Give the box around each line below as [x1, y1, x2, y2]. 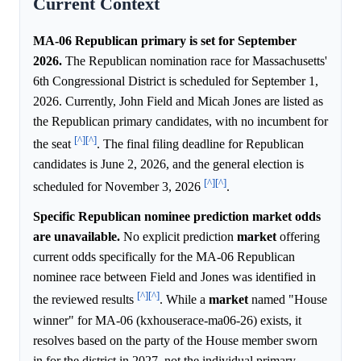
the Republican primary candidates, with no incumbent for [33, 114, 328, 128]
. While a [160, 293, 209, 307]
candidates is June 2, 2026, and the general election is [33, 157, 304, 172]
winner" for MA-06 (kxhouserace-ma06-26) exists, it [33, 313, 301, 327]
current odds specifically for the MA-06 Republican [33, 250, 295, 264]
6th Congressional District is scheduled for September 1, [33, 73, 318, 88]
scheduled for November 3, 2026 [33, 180, 204, 194]
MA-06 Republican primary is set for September [33, 33, 297, 48]
